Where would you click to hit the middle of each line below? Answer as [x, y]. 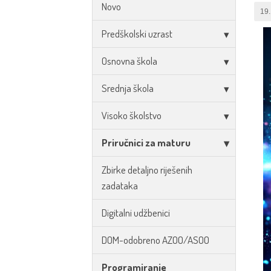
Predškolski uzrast [137, 34]
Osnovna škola [129, 61]
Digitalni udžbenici [136, 213]
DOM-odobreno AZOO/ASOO [155, 240]
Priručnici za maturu [146, 142]
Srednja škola [128, 88]
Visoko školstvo [132, 115]
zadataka [120, 185]
